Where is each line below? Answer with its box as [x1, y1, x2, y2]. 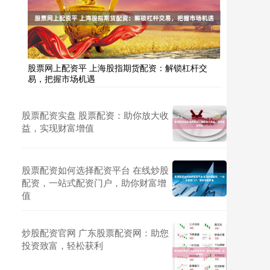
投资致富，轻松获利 [22, 239, 103, 251]
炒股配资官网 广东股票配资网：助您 [22, 226, 169, 239]
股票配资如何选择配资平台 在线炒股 [22, 163, 169, 176]
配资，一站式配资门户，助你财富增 [22, 176, 166, 189]
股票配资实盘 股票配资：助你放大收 [22, 108, 169, 121]
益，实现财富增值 [22, 121, 94, 134]
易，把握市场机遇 [28, 72, 95, 84]
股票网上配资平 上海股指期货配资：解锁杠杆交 [28, 61, 207, 74]
